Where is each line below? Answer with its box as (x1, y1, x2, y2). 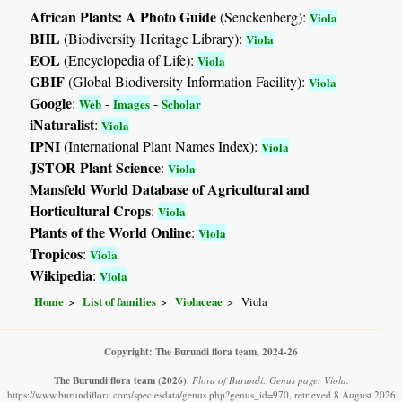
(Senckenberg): (216, 7, 310, 27)
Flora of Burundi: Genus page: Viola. (191, 372, 349, 387)
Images (113, 95, 151, 113)
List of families (83, 293, 157, 310)
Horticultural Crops (30, 200, 152, 222)
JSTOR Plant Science (30, 157, 162, 179)
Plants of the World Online (30, 222, 192, 243)
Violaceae (175, 293, 223, 310)
